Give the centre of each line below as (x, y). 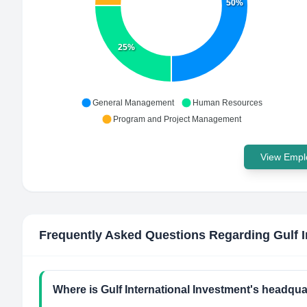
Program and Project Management (177, 119)
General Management (133, 103)
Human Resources (227, 103)
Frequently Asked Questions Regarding (156, 235)
